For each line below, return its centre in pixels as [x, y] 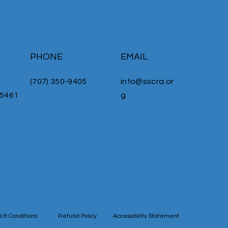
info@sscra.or [147, 82]
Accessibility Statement [146, 216]
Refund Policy [77, 216]
